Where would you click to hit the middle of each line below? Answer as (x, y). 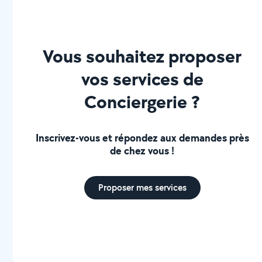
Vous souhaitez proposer (142, 56)
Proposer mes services (142, 187)
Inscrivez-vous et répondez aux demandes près (142, 137)
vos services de (142, 78)
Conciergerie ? (142, 101)
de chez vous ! (142, 150)
